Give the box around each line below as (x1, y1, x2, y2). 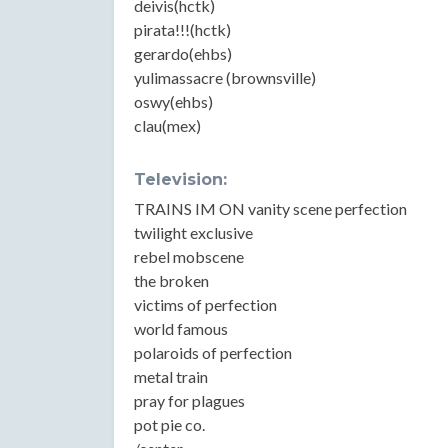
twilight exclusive (134, 223, 253, 242)
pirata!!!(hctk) (134, 20, 231, 39)
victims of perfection (134, 295, 277, 314)
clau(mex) (134, 116, 201, 135)
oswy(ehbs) (134, 92, 213, 111)
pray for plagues (134, 391, 245, 410)
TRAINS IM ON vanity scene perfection (134, 199, 407, 218)
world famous (134, 319, 228, 338)
